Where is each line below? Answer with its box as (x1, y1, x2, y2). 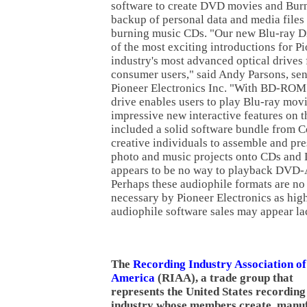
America (111, 271, 155, 284)
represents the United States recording (111, 285, 306, 298)
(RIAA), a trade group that (155, 271, 293, 284)
